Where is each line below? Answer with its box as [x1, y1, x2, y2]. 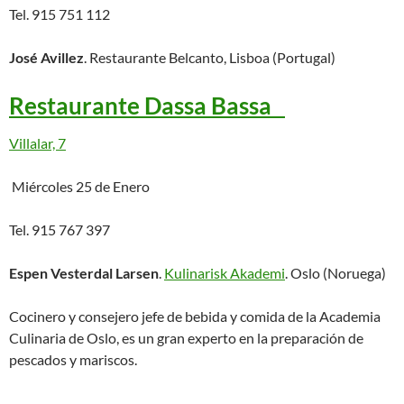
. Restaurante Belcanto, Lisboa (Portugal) [84, 49, 335, 66]
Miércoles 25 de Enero [9, 178, 150, 195]
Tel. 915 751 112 [9, 5, 110, 23]
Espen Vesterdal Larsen [9, 264, 159, 281]
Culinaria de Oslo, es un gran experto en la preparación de [9, 329, 363, 346]
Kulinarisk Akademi [164, 264, 285, 281]
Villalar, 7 [9, 134, 66, 151]
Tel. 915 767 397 [9, 221, 110, 238]
